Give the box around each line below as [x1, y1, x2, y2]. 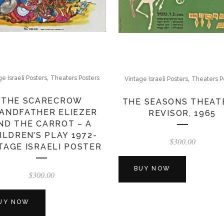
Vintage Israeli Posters [124, 75, 188, 82]
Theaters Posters [50, 74, 100, 81]
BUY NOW [133, 164, 170, 172]
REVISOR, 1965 [148, 108, 216, 118]
